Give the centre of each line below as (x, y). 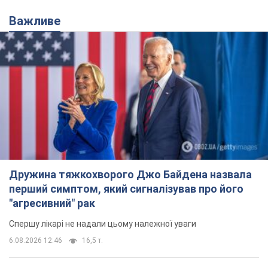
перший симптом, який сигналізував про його (126, 189)
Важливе (39, 21)
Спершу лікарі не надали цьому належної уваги (103, 224)
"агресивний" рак (52, 203)
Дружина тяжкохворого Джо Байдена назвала (130, 175)
